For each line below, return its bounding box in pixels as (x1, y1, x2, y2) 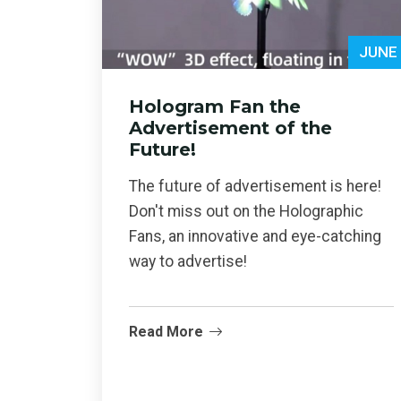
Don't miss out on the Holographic (129, 202, 363, 221)
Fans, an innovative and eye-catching (129, 227, 381, 246)
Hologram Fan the (129, 96, 301, 118)
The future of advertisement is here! (129, 177, 381, 196)
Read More (129, 323, 203, 341)
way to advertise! (129, 252, 247, 271)
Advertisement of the (129, 117, 332, 140)
